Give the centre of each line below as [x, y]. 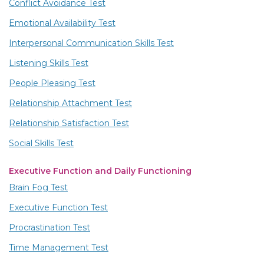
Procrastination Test [49, 227]
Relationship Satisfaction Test [69, 123]
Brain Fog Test [38, 187]
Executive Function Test [58, 207]
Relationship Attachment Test [70, 103]
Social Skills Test [41, 143]
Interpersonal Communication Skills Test [91, 43]
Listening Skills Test [49, 63]
